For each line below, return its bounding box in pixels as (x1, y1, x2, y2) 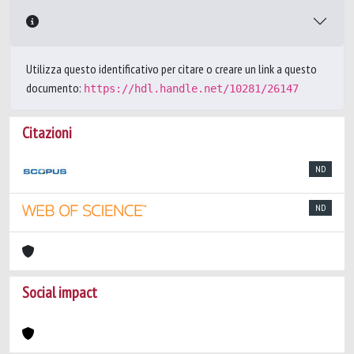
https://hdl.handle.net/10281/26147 (84, 82, 299, 95)
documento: (26, 80, 84, 96)
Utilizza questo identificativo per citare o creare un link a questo (26, 61, 317, 77)
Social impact (22, 282, 97, 303)
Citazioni (22, 122, 72, 143)
